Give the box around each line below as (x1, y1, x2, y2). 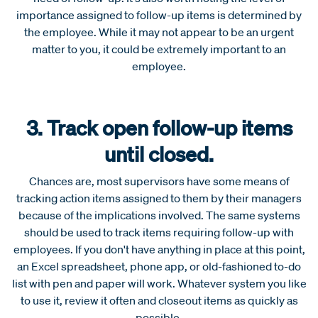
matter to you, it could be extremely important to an (32, 41, 286, 56)
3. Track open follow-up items (26, 114, 292, 140)
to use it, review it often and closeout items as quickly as (20, 292, 298, 307)
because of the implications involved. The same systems (18, 207, 300, 222)
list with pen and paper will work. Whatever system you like (11, 275, 307, 290)
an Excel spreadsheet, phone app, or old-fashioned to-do (17, 258, 301, 273)
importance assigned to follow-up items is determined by (16, 7, 302, 22)
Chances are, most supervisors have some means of (28, 173, 290, 188)
